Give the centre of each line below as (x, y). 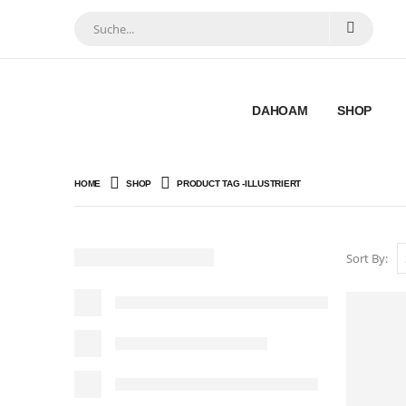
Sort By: (367, 258)
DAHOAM (280, 111)
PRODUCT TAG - (211, 184)
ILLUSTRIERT (272, 184)
